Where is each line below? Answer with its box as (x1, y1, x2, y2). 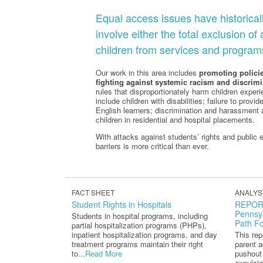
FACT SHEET (72, 187, 114, 198)
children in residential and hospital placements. (96, 114, 255, 126)
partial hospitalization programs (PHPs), (72, 220, 207, 231)
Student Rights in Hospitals (72, 198, 171, 211)
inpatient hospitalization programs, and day (72, 229, 217, 241)
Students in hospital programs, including (72, 210, 208, 222)
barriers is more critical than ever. (96, 140, 209, 152)
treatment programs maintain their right (72, 238, 203, 250)
